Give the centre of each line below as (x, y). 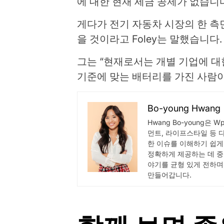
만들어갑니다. (170, 175)
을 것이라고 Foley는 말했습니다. (150, 39)
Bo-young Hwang (184, 108)
